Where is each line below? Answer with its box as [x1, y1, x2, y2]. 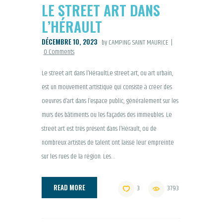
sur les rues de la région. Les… [42, 151, 115, 163]
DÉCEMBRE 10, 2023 [42, 37, 97, 47]
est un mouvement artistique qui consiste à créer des [42, 82, 172, 93]
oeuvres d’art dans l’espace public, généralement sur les [42, 96, 178, 107]
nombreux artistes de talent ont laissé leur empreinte [42, 137, 174, 149]
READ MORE [54, 182, 85, 192]
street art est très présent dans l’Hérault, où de [42, 123, 157, 135]
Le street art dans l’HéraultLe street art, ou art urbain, [42, 68, 173, 79]
